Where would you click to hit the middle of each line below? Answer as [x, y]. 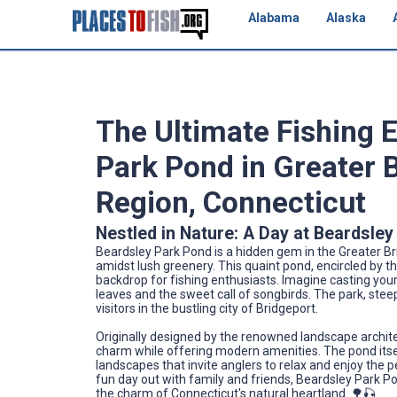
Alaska [346, 18]
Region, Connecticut [231, 203]
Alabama [273, 18]
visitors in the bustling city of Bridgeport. [207, 308]
